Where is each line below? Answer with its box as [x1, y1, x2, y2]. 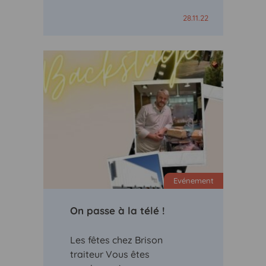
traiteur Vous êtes [69, 248, 150, 260]
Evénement [173, 176, 214, 185]
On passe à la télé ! [69, 204, 165, 217]
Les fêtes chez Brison [69, 234, 163, 246]
